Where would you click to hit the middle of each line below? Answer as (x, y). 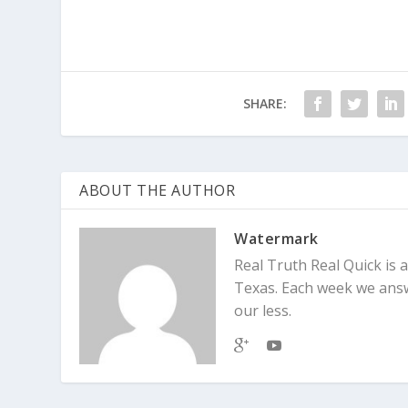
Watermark (276, 238)
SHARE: (265, 103)
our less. (263, 310)
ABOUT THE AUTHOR (158, 190)
